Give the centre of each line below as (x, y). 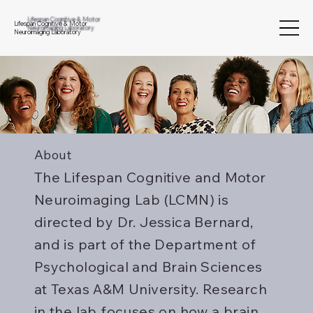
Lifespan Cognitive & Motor (51, 24)
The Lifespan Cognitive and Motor (150, 177)
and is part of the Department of (145, 245)
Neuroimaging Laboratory (48, 32)
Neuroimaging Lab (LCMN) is (131, 200)
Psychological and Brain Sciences (148, 267)
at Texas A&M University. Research (150, 289)
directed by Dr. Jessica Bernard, (144, 222)
